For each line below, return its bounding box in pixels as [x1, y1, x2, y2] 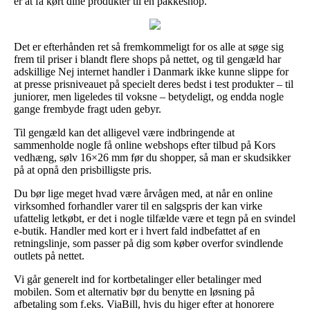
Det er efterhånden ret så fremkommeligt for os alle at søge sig [14, 40, 284, 53]
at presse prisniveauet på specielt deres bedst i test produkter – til [14, 77, 293, 90]
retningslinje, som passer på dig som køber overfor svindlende [14, 237, 283, 249]
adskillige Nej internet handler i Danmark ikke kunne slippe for [14, 65, 289, 77]
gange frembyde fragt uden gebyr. [14, 102, 161, 115]
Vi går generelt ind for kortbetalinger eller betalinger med [14, 273, 262, 285]
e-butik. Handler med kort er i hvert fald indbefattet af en [14, 224, 260, 237]
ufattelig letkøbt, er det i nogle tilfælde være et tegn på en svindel [14, 212, 295, 224]
